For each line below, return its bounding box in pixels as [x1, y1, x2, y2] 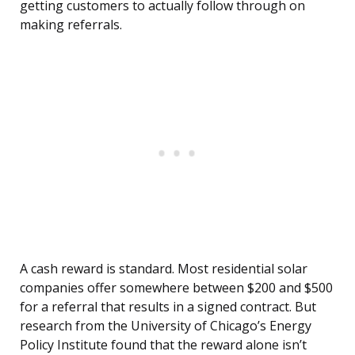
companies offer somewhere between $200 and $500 [20, 279, 333, 297]
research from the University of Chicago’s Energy [20, 317, 311, 335]
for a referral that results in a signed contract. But [20, 298, 316, 316]
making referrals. [20, 16, 122, 34]
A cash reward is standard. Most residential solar [20, 260, 307, 278]
